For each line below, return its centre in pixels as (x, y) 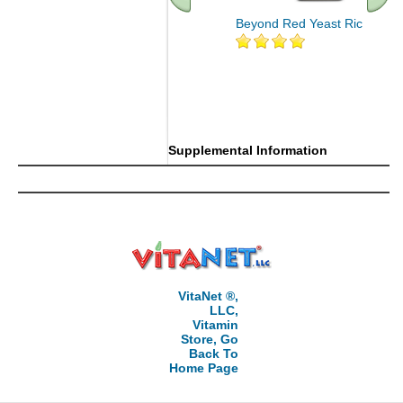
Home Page (203, 368)
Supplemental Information (248, 150)
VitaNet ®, (208, 296)
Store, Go (209, 339)
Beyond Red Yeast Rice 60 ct (318, 23)
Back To (213, 354)
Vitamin (215, 325)
